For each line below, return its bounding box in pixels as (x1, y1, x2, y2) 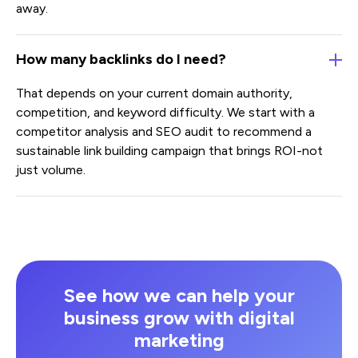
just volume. (16, 161, 86, 177)
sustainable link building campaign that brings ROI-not (16, 142, 323, 158)
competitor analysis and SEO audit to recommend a (16, 123, 312, 139)
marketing (133, 328, 225, 352)
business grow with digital (63, 305, 295, 329)
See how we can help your (63, 283, 295, 307)
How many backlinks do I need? (16, 50, 226, 68)
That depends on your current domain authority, (16, 85, 292, 101)
